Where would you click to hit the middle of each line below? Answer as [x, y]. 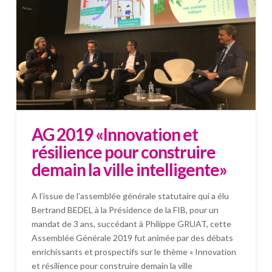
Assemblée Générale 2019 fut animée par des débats [132, 238]
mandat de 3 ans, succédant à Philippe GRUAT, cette [131, 224]
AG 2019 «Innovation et [115, 134]
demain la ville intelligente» [129, 169]
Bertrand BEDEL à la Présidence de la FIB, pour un [125, 210]
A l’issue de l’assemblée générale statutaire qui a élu [130, 196]
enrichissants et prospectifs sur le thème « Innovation [134, 252]
